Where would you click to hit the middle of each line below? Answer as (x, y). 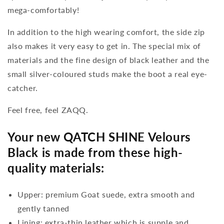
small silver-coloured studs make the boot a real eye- (107, 73)
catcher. (23, 87)
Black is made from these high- (95, 152)
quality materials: (56, 167)
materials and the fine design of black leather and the (108, 59)
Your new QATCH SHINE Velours (99, 136)
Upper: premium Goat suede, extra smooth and (106, 194)
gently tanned (43, 208)
